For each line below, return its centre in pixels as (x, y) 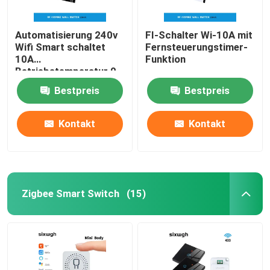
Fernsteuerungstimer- (197, 47)
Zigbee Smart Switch (70, 193)
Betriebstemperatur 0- (68, 71)
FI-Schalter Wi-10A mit (199, 35)
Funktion (166, 59)
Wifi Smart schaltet (61, 47)
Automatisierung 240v (67, 35)
